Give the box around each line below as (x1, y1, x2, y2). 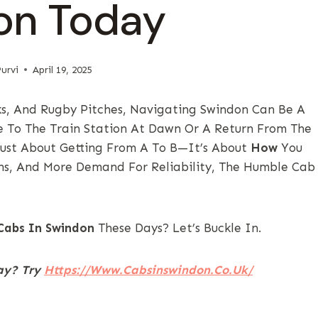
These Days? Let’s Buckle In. (94, 220, 261, 235)
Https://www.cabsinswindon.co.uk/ (44, 262, 253, 277)
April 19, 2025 (33, 63, 92, 76)
